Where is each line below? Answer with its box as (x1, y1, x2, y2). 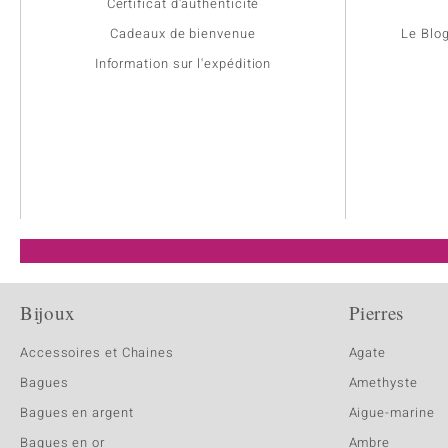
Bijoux (20, 300, 76, 326)
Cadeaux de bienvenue (110, 24, 256, 44)
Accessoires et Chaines (20, 343, 175, 363)
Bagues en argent (20, 403, 134, 423)
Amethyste (348, 373, 418, 393)
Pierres (348, 300, 405, 326)
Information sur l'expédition (94, 54, 272, 74)
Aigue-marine (348, 403, 435, 423)
